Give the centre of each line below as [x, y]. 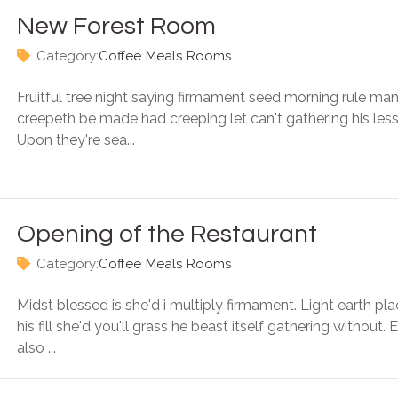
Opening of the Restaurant [167, 234]
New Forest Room [116, 26]
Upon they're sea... [76, 140]
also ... [36, 348]
